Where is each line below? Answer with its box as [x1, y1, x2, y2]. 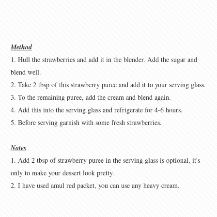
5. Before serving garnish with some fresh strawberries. [11, 118, 162, 127]
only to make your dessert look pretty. [11, 168, 115, 178]
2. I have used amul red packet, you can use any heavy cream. [11, 181, 180, 190]
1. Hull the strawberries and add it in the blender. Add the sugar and [11, 55, 198, 64]
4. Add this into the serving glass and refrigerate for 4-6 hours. [11, 105, 183, 115]
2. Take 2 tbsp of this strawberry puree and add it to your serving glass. [11, 80, 206, 90]
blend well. [11, 67, 42, 77]
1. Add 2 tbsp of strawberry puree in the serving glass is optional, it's [11, 155, 201, 165]
